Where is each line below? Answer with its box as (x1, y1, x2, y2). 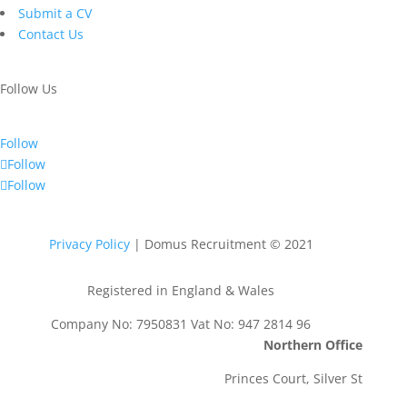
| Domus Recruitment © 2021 (129, 234, 313, 253)
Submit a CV (18, 5, 92, 22)
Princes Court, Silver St (223, 369, 362, 387)
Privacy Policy (48, 234, 130, 253)
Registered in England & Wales (87, 281, 275, 299)
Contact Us (18, 25, 84, 43)
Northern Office (263, 335, 362, 353)
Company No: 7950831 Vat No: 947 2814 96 (51, 314, 312, 333)
